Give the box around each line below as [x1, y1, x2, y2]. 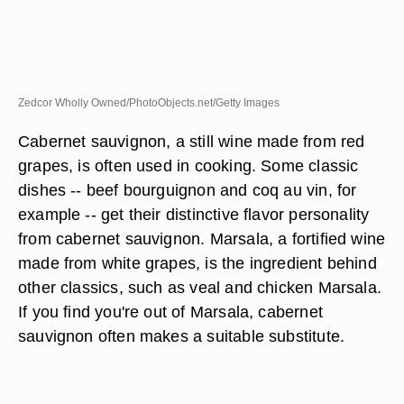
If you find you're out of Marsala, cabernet [18, 302, 323, 321]
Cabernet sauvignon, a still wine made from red [18, 132, 365, 151]
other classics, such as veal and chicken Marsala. [18, 278, 382, 297]
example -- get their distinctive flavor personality [18, 205, 370, 224]
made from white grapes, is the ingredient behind [18, 253, 377, 272]
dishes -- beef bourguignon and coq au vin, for [18, 180, 357, 199]
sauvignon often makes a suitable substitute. [18, 326, 345, 345]
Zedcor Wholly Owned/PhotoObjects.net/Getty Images [18, 96, 280, 109]
